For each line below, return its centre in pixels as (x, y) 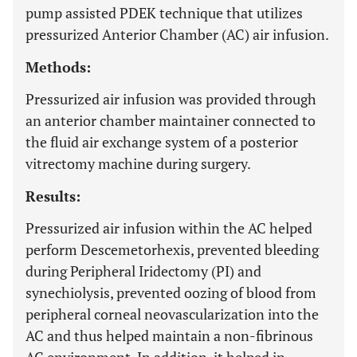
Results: (53, 196)
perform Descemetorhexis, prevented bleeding (172, 249)
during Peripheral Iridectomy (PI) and (143, 271)
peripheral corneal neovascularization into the (172, 314)
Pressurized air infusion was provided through (171, 99)
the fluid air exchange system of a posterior (162, 142)
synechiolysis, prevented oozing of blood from (171, 292)
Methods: (58, 67)
